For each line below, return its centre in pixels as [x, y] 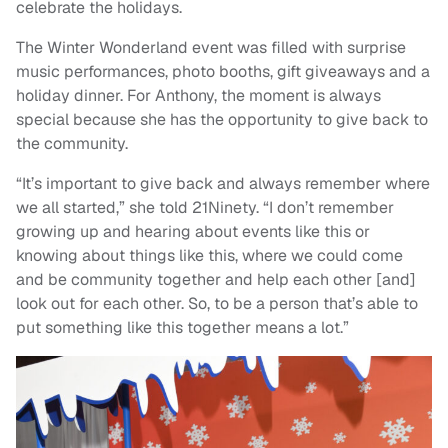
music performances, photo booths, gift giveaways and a [223, 71]
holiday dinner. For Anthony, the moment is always [198, 95]
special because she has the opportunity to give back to [222, 119]
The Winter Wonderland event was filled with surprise [211, 47]
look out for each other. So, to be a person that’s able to [217, 303]
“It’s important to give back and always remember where [223, 183]
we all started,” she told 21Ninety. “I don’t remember [205, 207]
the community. [72, 143]
